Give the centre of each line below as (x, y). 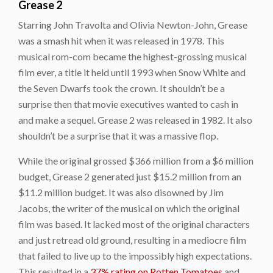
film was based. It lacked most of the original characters (134, 224)
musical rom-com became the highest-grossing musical (133, 56)
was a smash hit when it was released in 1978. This (121, 41)
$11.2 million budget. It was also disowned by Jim (121, 192)
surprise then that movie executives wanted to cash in (128, 104)
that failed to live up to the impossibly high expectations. (135, 256)
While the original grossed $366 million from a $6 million (136, 161)
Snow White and (212, 72)
